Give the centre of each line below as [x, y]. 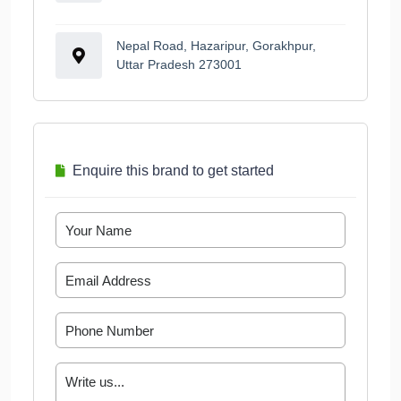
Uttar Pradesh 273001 [179, 65]
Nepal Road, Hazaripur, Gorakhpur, [216, 46]
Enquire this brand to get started [173, 171]
